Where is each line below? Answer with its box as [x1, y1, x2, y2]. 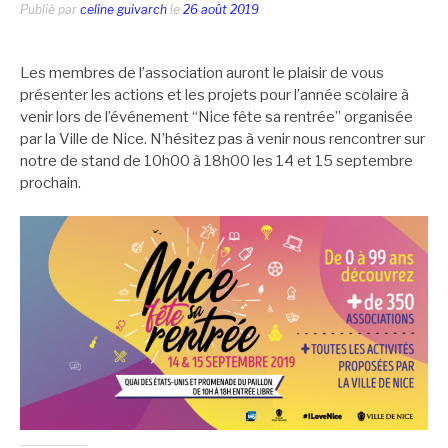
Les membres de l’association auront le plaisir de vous [20, 63, 384, 82]
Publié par [20, 2, 80, 17]
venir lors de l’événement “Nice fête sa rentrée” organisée [20, 107, 413, 126]
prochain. [20, 173, 81, 192]
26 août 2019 [183, 2, 259, 17]
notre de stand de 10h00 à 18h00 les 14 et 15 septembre [20, 151, 413, 170]
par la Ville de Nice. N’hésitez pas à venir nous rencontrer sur [20, 129, 425, 148]
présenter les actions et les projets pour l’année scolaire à [20, 85, 409, 104]
